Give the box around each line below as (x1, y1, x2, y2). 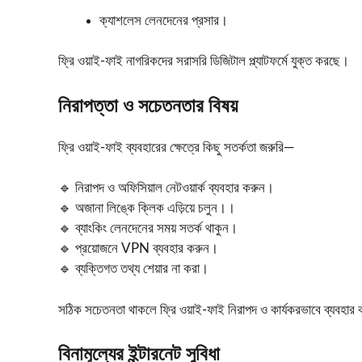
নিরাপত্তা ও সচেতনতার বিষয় (58, 96, 238, 116)
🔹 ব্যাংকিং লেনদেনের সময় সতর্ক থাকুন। (58, 221, 241, 236)
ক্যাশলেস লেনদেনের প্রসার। (99, 13, 228, 27)
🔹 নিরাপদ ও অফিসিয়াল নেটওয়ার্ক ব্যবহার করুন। (58, 181, 277, 196)
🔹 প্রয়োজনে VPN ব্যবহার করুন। (58, 242, 221, 256)
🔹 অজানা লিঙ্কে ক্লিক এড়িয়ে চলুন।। (58, 201, 238, 216)
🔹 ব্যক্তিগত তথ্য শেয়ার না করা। (58, 262, 208, 276)
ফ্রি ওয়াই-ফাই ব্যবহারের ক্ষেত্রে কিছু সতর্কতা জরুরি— (58, 140, 294, 154)
